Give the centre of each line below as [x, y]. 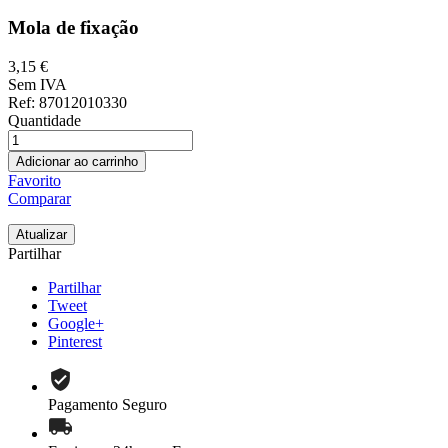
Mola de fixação [73, 28]
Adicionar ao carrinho [77, 161]
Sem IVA [37, 84]
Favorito [34, 180]
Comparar [39, 198]
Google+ [76, 323]
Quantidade [44, 120]
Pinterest [75, 341]
